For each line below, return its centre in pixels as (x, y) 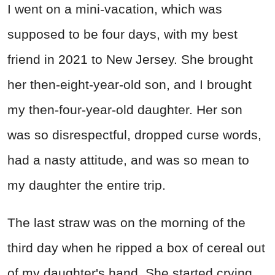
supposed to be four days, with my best (122, 34)
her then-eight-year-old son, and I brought (130, 84)
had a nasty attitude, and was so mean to (128, 160)
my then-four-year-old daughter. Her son (125, 109)
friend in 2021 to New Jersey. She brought (130, 59)
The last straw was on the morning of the (126, 222)
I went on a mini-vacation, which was (115, 9)
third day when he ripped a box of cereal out (136, 247)
